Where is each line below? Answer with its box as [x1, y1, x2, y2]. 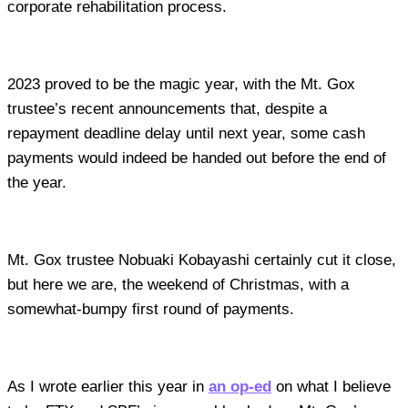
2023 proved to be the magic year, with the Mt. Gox [7, 76, 355, 94]
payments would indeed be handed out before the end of [7, 149, 386, 168]
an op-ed [209, 378, 271, 396]
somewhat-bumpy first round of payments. [7, 301, 299, 319]
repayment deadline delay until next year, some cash [7, 125, 365, 143]
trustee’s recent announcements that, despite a [7, 100, 327, 118]
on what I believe [271, 378, 391, 396]
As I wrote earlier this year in [7, 378, 209, 396]
